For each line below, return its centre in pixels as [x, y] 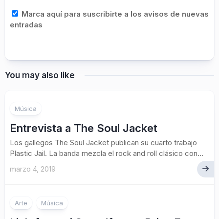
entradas [26, 25]
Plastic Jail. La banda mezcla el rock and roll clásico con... [107, 153]
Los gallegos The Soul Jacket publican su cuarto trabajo [103, 142]
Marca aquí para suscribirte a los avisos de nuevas [114, 14]
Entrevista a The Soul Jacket [84, 128]
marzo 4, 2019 [33, 169]
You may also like [40, 75]
